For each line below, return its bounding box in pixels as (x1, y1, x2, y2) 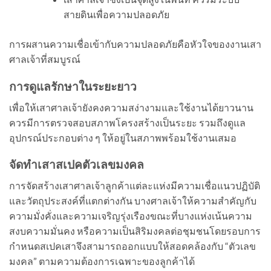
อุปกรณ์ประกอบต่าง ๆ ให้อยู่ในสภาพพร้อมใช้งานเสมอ (9, 131, 237, 143)
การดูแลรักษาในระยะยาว (9, 79, 137, 93)
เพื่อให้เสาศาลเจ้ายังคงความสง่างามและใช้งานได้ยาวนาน (9, 101, 253, 113)
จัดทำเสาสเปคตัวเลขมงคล (9, 157, 144, 172)
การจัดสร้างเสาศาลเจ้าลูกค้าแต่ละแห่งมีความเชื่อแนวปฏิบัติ (9, 179, 260, 191)
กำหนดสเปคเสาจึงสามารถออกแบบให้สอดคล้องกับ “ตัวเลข (9, 240, 256, 252)
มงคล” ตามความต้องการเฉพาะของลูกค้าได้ (9, 255, 195, 267)
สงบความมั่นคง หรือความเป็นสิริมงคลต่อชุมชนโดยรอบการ (9, 224, 261, 237)
